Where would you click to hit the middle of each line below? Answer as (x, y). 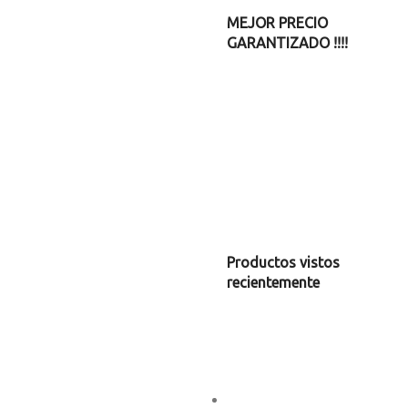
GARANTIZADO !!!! (287, 43)
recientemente (273, 282)
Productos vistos (283, 262)
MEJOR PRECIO (277, 23)
